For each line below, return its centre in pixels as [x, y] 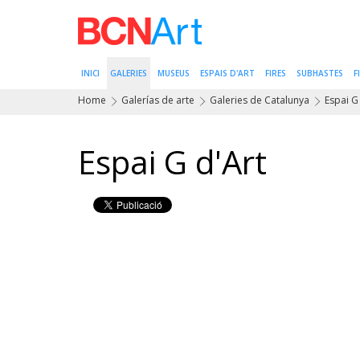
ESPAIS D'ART [227, 73]
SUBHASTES [320, 73]
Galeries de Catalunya [260, 100]
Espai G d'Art [172, 162]
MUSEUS [174, 73]
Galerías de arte [158, 100]
